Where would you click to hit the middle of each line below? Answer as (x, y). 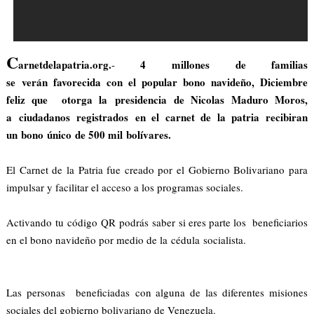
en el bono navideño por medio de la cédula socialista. (126, 239)
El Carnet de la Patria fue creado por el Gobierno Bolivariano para (157, 169)
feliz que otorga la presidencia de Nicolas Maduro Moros (156, 99)
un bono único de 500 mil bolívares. (88, 134)
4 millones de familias (211, 64)
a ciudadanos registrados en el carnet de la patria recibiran (157, 117)
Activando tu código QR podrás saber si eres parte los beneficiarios (157, 222)
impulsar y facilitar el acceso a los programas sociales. (124, 187)
